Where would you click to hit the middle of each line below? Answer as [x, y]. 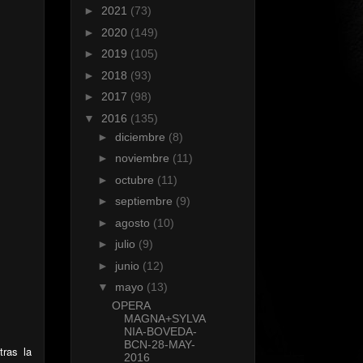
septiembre [145, 201]
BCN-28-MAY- [159, 345]
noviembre [143, 158]
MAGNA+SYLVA [164, 319]
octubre [136, 179]
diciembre [141, 137]
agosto [134, 222]
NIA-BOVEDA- [160, 332]
